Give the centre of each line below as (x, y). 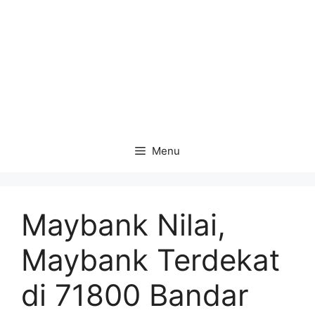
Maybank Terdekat (150, 260)
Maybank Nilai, (123, 225)
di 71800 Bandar (135, 295)
